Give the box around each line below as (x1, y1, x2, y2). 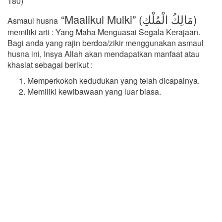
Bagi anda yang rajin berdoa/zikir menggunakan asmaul (7, 37, 204, 49)
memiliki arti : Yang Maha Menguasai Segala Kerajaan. (7, 26, 200, 38)
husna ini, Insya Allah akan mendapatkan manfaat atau (7, 48, 200, 59)
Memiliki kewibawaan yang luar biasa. (27, 86, 161, 97)
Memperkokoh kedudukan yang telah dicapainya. (27, 75, 200, 86)
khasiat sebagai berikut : (7, 59, 93, 70)
